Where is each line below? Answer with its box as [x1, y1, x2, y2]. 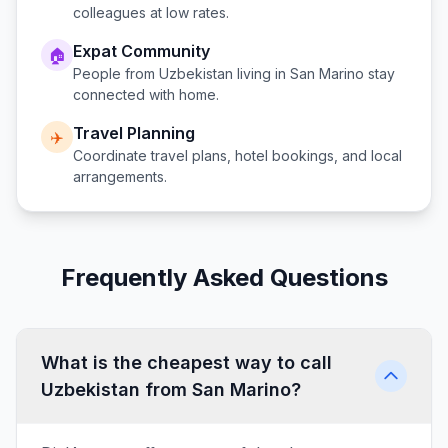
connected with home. [73, 86, 219, 103]
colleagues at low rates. [73, 4, 229, 21]
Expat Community [73, 41, 210, 61]
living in [233, 65, 290, 82]
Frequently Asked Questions [60, 263, 388, 292]
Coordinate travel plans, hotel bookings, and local [73, 147, 402, 164]
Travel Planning [73, 123, 195, 143]
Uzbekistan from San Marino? [41, 379, 301, 400]
